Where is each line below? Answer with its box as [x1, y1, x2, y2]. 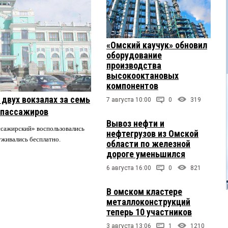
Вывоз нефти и [106, 118, 164, 129]
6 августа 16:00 [106, 164, 151, 172]
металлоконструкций [106, 196, 190, 208]
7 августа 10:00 [106, 96, 151, 104]
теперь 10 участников [106, 207, 192, 218]
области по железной [106, 138, 190, 150]
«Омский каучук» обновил [106, 40, 207, 51]
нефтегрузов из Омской [106, 128, 198, 139]
